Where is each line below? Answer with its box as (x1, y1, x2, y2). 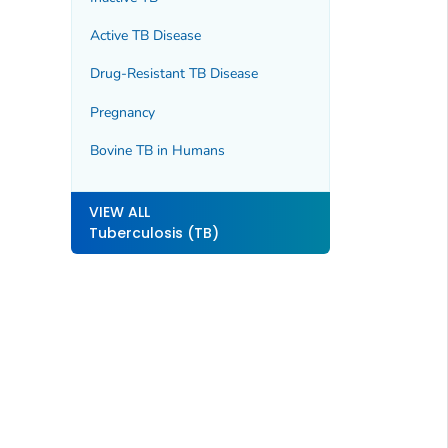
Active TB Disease (89, 25, 201, 45)
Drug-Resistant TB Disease (89, 64, 258, 84)
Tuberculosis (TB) (88, 222, 219, 243)
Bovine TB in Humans (89, 141, 225, 161)
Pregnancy (89, 102, 155, 122)
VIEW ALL (88, 201, 150, 222)
